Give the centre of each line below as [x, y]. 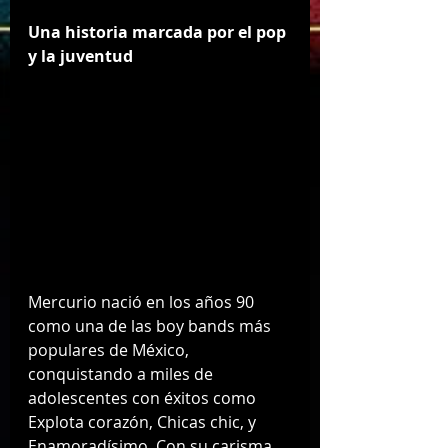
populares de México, [110, 350]
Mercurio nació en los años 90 [143, 302]
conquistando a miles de [122, 374]
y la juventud [80, 56]
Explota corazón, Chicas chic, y [144, 422]
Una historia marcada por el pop [159, 32]
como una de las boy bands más [151, 326]
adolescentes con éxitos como [144, 398]
